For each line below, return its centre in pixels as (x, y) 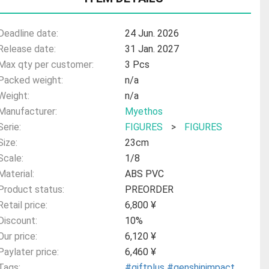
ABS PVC (145, 174)
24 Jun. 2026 (152, 33)
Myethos (144, 111)
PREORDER (150, 189)
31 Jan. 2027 (152, 49)
